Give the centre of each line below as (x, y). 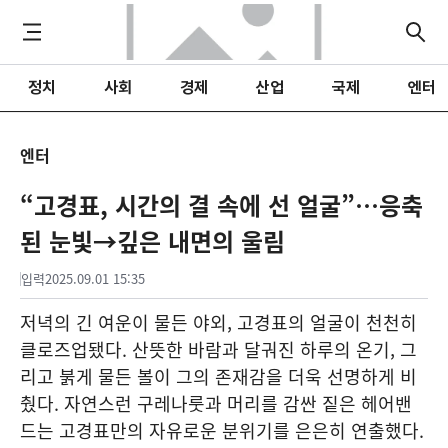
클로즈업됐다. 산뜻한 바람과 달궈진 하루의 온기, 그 (218, 349)
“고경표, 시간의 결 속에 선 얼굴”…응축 (221, 205)
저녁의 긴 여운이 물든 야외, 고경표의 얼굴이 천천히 (218, 322)
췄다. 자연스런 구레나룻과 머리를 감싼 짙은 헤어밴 (216, 403)
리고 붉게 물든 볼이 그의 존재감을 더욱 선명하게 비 (218, 376)
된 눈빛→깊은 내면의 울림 (152, 241)
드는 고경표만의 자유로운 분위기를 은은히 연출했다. (222, 430)
